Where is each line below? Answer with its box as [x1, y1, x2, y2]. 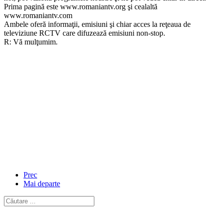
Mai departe [23, 179, 60, 188]
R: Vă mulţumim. [4, 37, 58, 46]
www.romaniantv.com [4, 11, 72, 20]
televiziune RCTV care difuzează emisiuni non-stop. [4, 28, 165, 37]
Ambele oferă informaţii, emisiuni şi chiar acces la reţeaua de [4, 20, 191, 28]
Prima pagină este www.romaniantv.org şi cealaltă [4, 2, 157, 11]
